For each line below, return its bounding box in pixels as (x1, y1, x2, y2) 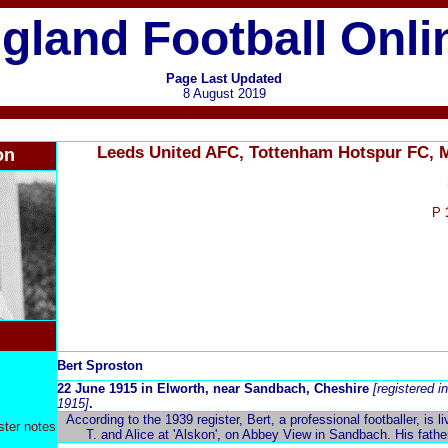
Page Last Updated (166, 71, 282, 86)
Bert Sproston (57, 358, 143, 373)
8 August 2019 (182, 86, 266, 101)
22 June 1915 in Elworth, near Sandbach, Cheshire (57, 381, 369, 396)
